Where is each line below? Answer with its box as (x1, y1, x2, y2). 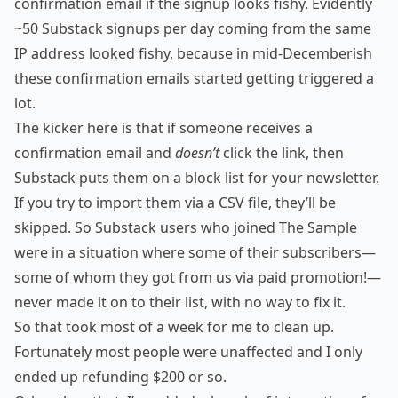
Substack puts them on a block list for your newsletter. (14, 168, 379, 188)
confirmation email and (14, 143, 175, 163)
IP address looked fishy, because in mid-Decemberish (14, 44, 372, 64)
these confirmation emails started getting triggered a (14, 68, 374, 89)
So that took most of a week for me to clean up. (14, 317, 334, 338)
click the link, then (219, 143, 344, 163)
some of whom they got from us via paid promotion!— (14, 267, 381, 288)
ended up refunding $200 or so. (14, 367, 227, 387)
